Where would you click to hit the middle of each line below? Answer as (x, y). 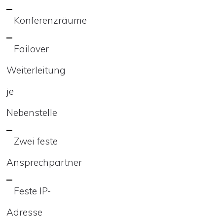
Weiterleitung (36, 70)
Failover (31, 49)
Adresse (24, 212)
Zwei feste (36, 141)
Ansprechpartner (44, 162)
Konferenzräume (52, 20)
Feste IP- (32, 191)
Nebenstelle (32, 112)
